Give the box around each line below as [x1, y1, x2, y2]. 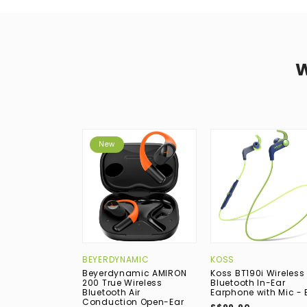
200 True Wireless [82, 277, 162, 289]
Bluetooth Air [82, 286, 141, 299]
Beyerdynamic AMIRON [82, 267, 187, 280]
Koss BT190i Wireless [210, 267, 305, 280]
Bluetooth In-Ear [210, 277, 286, 289]
